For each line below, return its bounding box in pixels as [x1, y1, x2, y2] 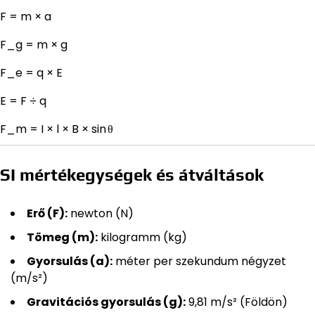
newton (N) [67, 205, 134, 221]
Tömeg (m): [27, 229, 98, 245]
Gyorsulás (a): [27, 252, 112, 269]
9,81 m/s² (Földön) [186, 293, 288, 310]
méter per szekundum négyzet [112, 252, 286, 269]
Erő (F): [27, 205, 67, 221]
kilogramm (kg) [98, 229, 187, 245]
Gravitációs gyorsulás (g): [27, 293, 186, 310]
